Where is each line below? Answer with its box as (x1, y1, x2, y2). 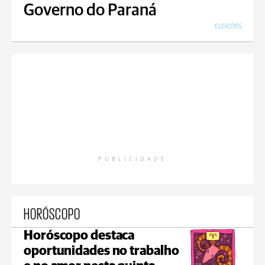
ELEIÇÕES (215, 23, 241, 30)
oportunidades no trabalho (24, 245, 179, 258)
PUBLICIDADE (98, 156, 167, 162)
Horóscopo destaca (24, 230, 135, 243)
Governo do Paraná (24, 2, 157, 19)
